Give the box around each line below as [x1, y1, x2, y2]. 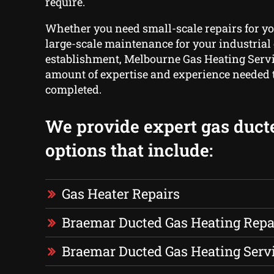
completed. [45, 82, 102, 97]
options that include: [45, 139, 213, 162]
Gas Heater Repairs [61, 185, 180, 203]
